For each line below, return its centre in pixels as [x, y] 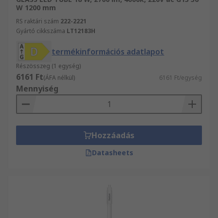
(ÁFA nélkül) [59, 78]
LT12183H [81, 31]
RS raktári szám [37, 21]
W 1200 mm [36, 8]
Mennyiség [37, 89]
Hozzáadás [113, 135]
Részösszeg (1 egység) [48, 66]
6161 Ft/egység [181, 78]
